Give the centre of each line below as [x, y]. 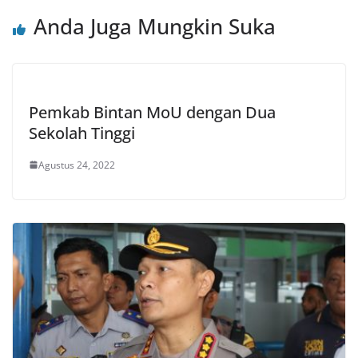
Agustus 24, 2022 [77, 165]
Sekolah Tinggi [82, 133]
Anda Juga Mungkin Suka [155, 26]
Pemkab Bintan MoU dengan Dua [152, 112]
